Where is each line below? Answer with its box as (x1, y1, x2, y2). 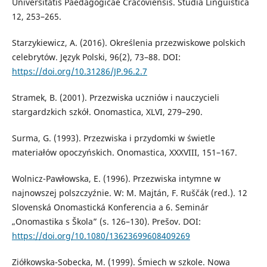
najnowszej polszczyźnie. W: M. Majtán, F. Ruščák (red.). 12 (11, 187, 247, 198)
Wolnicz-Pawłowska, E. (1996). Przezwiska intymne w (11, 172, 221, 184)
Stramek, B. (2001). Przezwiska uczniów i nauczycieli (11, 91, 219, 103)
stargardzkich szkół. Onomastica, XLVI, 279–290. (11, 105, 203, 117)
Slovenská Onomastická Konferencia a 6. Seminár (11, 201, 209, 213)
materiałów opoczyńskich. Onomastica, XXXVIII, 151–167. (11, 146, 237, 158)
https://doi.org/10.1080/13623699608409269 (11, 229, 190, 241)
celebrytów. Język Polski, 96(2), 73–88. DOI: (11, 51, 181, 63)
